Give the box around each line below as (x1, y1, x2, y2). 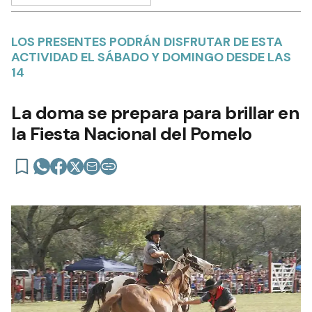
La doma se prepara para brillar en (11, 101, 299, 125)
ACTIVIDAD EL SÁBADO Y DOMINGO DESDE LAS (11, 49, 291, 66)
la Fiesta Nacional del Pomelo (11, 122, 252, 146)
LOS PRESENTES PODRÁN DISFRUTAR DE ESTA (11, 33, 283, 51)
